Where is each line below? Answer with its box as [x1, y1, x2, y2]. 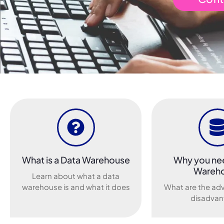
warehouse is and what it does [21, 181, 130, 191]
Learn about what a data [32, 170, 120, 180]
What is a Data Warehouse [21, 153, 130, 165]
